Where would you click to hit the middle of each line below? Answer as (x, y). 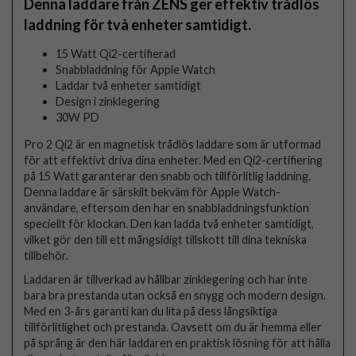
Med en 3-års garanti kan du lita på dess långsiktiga (151, 311)
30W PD (79, 117)
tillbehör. (46, 256)
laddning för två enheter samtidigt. (138, 24)
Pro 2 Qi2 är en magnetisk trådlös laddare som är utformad (173, 145)
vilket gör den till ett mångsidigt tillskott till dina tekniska (166, 240)
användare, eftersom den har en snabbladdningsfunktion (167, 208)
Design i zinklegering (108, 101)
